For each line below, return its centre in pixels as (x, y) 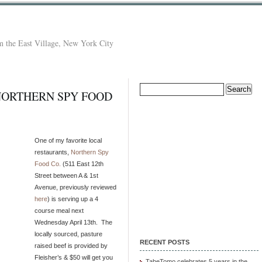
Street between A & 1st (66, 175)
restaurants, (53, 152)
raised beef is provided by (71, 245)
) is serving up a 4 (73, 199)
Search (149, 85)
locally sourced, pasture (68, 234)
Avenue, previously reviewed (75, 187)
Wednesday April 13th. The (73, 222)
